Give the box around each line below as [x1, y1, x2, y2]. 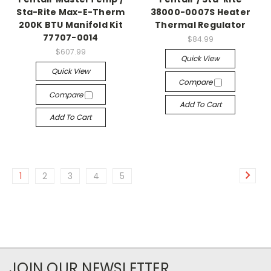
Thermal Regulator [155, 19, 246, 31]
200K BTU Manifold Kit [18, 19, 123, 31]
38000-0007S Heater [150, 6, 250, 19]
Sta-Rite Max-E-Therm [16, 6, 125, 19]
